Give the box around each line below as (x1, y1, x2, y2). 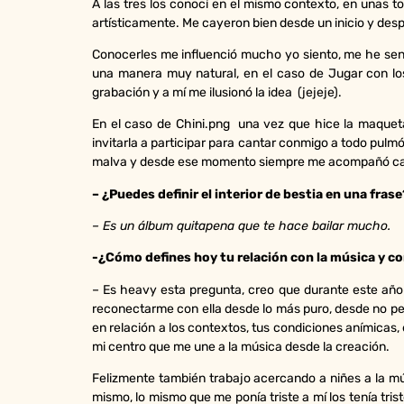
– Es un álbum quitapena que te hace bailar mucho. (92, 218, 390, 234)
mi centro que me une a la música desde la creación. (92, 338, 390, 354)
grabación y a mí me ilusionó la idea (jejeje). (92, 84, 342, 100)
